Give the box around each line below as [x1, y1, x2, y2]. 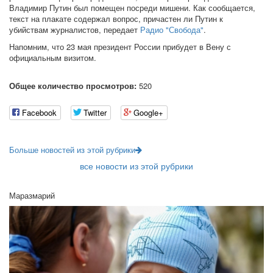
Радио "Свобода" [140, 24, 204, 35]
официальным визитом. [9, 52, 96, 63]
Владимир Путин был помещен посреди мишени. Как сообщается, [9, 2, 255, 13]
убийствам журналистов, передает [9, 24, 140, 35]
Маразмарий [9, 190, 55, 202]
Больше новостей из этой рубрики [9, 144, 135, 156]
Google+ [133, 107, 163, 119]
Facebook [22, 107, 57, 119]
